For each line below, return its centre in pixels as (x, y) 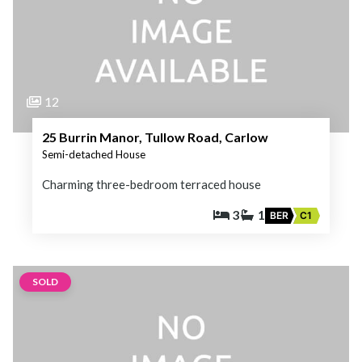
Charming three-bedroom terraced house (152, 184)
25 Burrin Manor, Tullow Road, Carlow (155, 137)
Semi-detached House (94, 154)
